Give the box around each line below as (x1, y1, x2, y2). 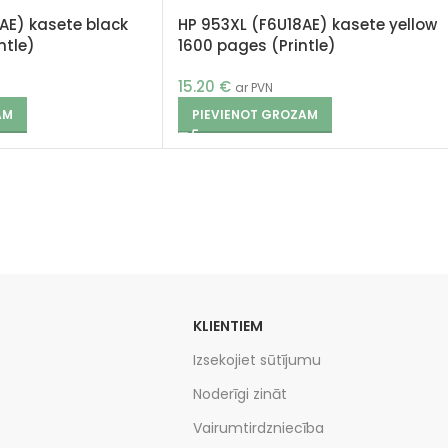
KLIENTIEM (192, 316, 263, 336)
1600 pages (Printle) (178, 35, 336, 56)
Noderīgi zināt (192, 384, 287, 404)
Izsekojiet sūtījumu (192, 350, 321, 370)
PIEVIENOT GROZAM (192, 106, 318, 123)
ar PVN (235, 79, 273, 96)
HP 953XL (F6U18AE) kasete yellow (178, 14, 437, 35)
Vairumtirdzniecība (192, 418, 324, 438)
